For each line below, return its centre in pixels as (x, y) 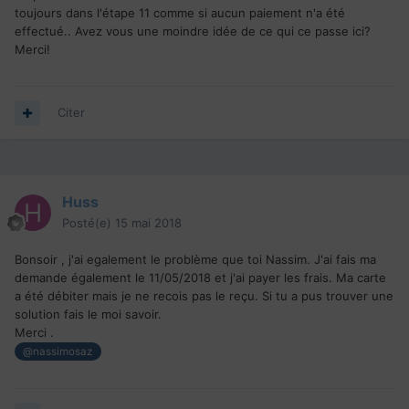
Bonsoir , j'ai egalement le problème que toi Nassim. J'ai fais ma (195, 260)
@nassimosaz (58, 352)
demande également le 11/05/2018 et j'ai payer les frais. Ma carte (200, 278)
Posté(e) (89, 223)
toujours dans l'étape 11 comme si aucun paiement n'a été (180, 13)
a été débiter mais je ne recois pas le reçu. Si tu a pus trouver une (204, 296)
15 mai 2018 (148, 223)
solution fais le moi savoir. (90, 315)
